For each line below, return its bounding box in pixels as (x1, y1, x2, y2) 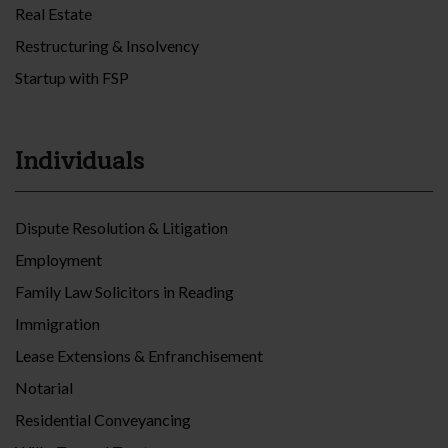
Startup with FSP (15, 67, 129, 87)
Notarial (15, 377, 73, 397)
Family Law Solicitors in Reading (15, 281, 234, 301)
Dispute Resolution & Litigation (15, 217, 228, 237)
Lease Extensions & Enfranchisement (15, 345, 263, 365)
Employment (15, 249, 102, 269)
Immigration (15, 313, 100, 333)
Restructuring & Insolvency (15, 35, 199, 55)
